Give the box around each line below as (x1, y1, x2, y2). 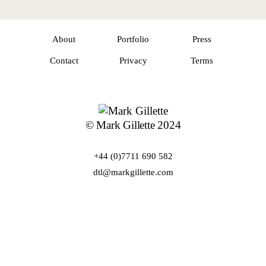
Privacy (119, 56, 147, 65)
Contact (49, 56, 78, 65)
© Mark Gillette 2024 (85, 119, 181, 131)
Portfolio (117, 34, 149, 44)
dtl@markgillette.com (93, 167, 173, 177)
